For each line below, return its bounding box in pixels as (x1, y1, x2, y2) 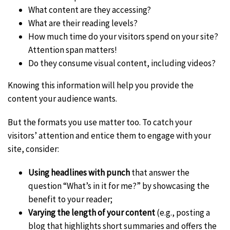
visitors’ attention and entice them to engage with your (8, 130, 211, 142)
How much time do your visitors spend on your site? (28, 31, 218, 43)
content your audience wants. (8, 93, 117, 105)
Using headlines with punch (28, 167, 130, 179)
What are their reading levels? (28, 17, 138, 29)
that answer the (130, 167, 189, 179)
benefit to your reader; (28, 194, 112, 205)
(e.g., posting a (155, 207, 210, 219)
